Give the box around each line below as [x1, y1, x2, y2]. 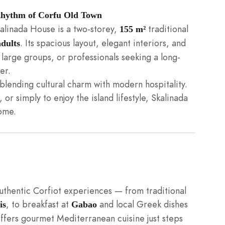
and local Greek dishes [97, 197, 188, 210]
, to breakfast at [6, 197, 71, 210]
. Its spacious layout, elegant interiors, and [20, 36, 186, 49]
